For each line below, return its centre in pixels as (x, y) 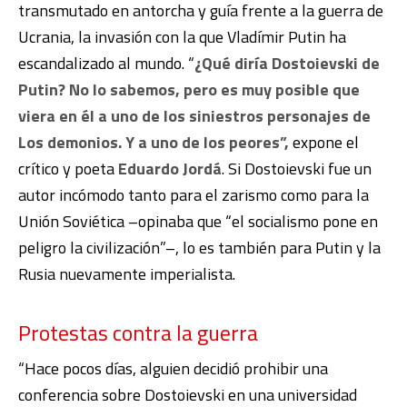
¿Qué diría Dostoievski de (287, 63)
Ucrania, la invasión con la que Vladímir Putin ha (182, 36)
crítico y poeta (68, 168)
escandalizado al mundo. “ (106, 63)
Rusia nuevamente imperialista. (127, 273)
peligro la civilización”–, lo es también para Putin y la (199, 247)
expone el (324, 142)
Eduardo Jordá (170, 168)
